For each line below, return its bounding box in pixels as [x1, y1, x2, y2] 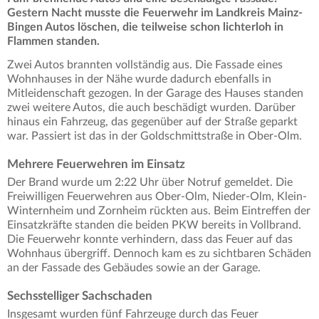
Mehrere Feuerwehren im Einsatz [7, 158, 185, 171]
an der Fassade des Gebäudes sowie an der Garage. [7, 262, 261, 274]
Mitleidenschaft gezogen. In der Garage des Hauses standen [7, 88, 303, 100]
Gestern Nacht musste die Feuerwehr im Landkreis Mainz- [7, 7, 303, 19]
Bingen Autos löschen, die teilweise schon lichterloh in [7, 21, 283, 33]
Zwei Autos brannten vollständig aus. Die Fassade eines [7, 59, 283, 71]
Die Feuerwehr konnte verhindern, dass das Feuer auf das [7, 234, 293, 246]
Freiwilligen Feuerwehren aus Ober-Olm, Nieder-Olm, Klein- [7, 191, 307, 203]
